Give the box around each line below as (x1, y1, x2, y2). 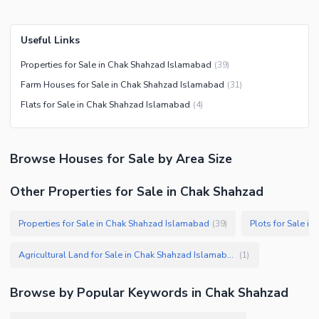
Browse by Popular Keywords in (10, 284, 205, 302)
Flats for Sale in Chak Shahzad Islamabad (21, 98, 190, 111)
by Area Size (155, 150, 232, 168)
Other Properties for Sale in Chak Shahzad (10, 183, 263, 201)
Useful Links (21, 33, 80, 48)
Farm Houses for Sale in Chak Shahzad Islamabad (21, 78, 224, 91)
